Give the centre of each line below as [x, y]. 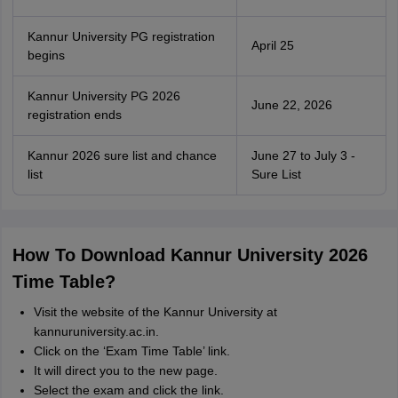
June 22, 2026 [291, 105]
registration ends [74, 115]
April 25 [272, 45]
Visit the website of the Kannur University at [155, 312]
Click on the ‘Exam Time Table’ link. [131, 351]
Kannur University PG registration [121, 36]
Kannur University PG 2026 [103, 96]
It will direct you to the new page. [125, 370]
